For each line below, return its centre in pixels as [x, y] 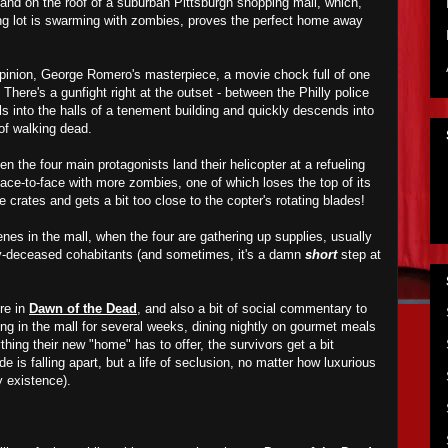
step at [359, 254]
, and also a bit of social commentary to [252, 308]
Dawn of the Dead [83, 308]
